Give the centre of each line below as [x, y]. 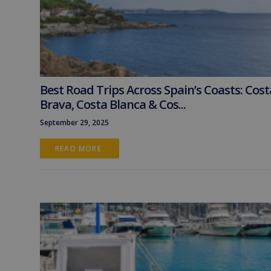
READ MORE [80, 149]
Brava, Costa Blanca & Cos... [113, 104]
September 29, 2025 [74, 122]
